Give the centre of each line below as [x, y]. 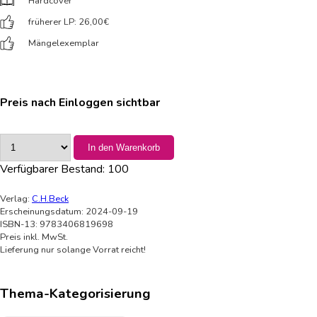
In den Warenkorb [124, 147]
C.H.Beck [50, 198]
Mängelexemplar [64, 43]
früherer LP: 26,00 [66, 22]
